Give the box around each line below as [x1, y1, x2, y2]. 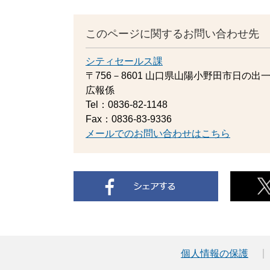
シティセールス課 [86, 55, 163, 66]
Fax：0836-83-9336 [86, 113, 172, 124]
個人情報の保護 [181, 248, 248, 259]
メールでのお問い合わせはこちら [86, 128, 230, 139]
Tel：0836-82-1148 [86, 99, 168, 110]
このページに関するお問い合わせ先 [86, 27, 259, 40]
